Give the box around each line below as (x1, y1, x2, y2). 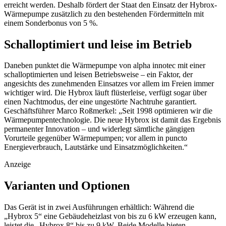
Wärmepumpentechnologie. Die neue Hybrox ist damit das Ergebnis (4, 116, 221, 125)
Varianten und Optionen (4, 179, 130, 193)
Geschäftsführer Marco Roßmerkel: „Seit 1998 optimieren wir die (4, 106, 212, 116)
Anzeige (4, 160, 31, 169)
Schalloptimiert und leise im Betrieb (4, 37, 192, 51)
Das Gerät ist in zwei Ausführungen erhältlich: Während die (4, 203, 194, 212)
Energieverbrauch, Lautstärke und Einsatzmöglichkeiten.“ (4, 143, 188, 152)
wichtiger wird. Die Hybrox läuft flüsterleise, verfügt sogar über (4, 88, 207, 97)
